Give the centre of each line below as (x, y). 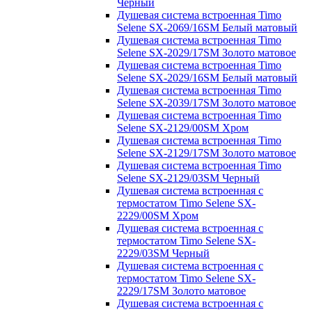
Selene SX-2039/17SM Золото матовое (206, 102)
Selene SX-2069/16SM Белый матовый (207, 27)
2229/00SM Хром (158, 215)
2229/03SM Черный (163, 253)
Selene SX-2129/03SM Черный (188, 178)
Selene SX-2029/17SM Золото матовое (206, 52)
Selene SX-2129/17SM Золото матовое (206, 153)
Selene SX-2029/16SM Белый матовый (207, 77)
